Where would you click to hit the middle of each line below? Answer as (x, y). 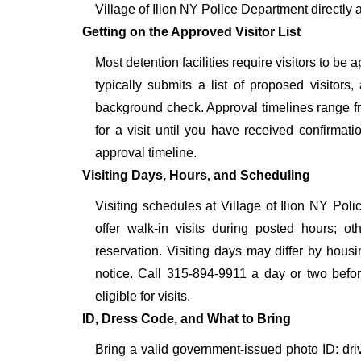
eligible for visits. (143, 297)
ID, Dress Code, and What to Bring (187, 319)
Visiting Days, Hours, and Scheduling (196, 176)
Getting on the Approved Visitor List (191, 32)
